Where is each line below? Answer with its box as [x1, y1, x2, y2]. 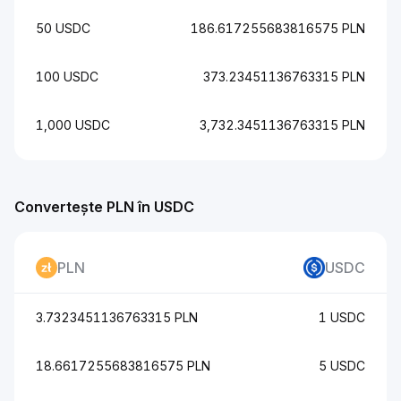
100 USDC [36, 69, 98, 84]
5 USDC [319, 358, 365, 373]
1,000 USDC [36, 117, 110, 132]
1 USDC [319, 310, 365, 325]
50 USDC [36, 21, 90, 36]
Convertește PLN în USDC [14, 198, 194, 216]
